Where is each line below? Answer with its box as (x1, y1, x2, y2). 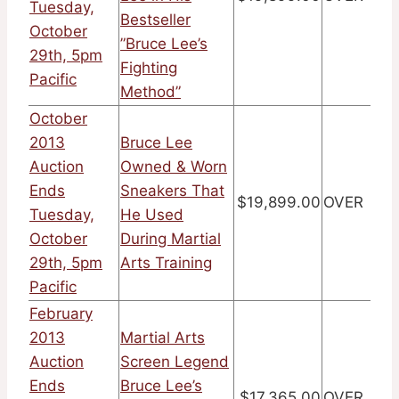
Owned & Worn (120, 158, 227, 176)
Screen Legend (120, 353, 229, 371)
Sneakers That (120, 182, 224, 200)
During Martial (120, 230, 221, 248)
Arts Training (120, 254, 212, 273)
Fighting (120, 59, 177, 77)
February (29, 305, 93, 323)
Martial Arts (120, 329, 205, 347)
